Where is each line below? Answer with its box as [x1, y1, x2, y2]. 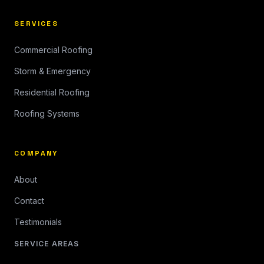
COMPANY [14, 148, 58, 158]
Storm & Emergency [14, 65, 91, 76]
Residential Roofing [14, 87, 90, 97]
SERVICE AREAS [14, 239, 80, 248]
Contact [14, 195, 44, 206]
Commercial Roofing [14, 44, 93, 55]
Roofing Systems [14, 108, 80, 118]
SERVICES [14, 18, 59, 28]
